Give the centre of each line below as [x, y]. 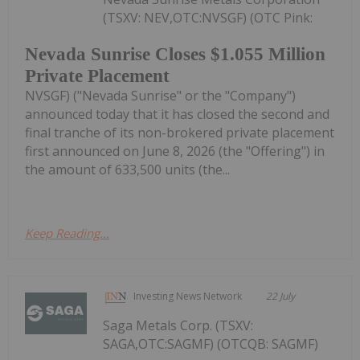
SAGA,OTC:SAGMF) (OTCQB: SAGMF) [211, 344]
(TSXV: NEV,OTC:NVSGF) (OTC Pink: [208, 17]
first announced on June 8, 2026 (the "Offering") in [175, 151]
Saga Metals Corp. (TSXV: [178, 326]
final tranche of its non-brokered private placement [180, 133]
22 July [281, 297]
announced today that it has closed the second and [177, 115]
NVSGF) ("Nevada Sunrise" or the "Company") [160, 96]
